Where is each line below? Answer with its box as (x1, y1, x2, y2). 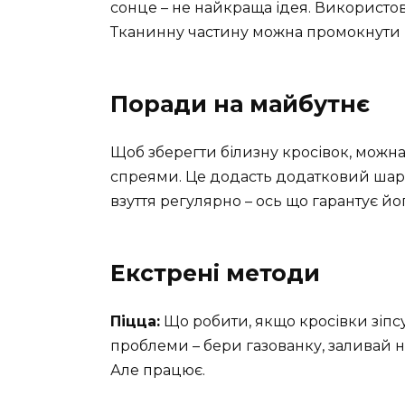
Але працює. (110, 362, 205, 380)
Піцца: (110, 313, 160, 331)
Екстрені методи (110, 259, 320, 287)
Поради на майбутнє (110, 90, 370, 118)
